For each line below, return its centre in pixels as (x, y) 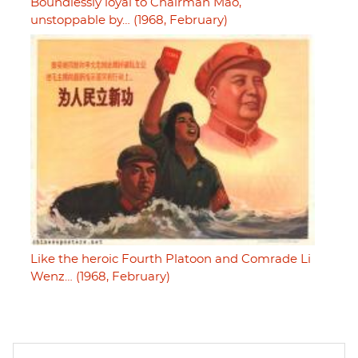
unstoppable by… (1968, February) (129, 21)
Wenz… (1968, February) (100, 277)
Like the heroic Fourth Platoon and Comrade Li (171, 260)
